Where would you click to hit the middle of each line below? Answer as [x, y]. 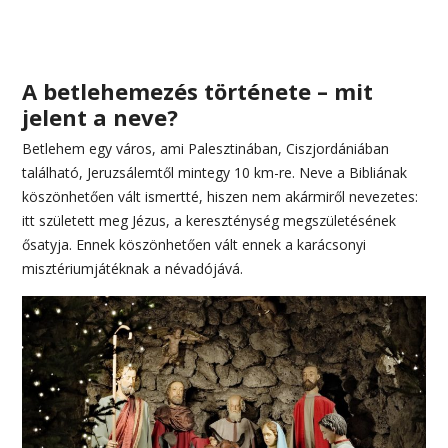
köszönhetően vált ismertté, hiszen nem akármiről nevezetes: [220, 196]
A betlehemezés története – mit [198, 90]
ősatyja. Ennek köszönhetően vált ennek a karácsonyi [194, 244]
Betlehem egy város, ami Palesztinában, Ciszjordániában [206, 148]
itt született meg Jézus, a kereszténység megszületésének [209, 220]
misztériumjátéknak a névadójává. [133, 268]
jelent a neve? [100, 116]
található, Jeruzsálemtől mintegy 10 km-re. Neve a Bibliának [215, 172]
